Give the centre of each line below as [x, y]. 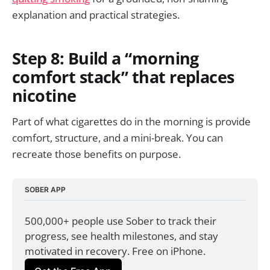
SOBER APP [46, 189]
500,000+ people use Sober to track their [121, 221]
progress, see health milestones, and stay [122, 236]
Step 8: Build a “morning [105, 58]
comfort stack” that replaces [123, 77]
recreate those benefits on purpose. [96, 154]
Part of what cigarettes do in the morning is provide [131, 122]
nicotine [44, 96]
